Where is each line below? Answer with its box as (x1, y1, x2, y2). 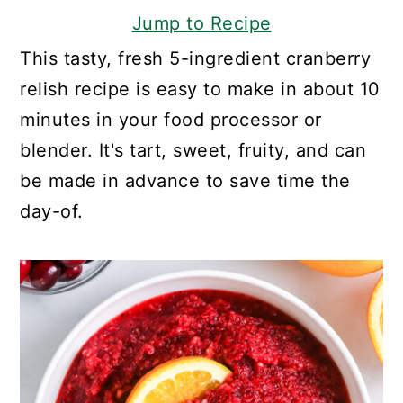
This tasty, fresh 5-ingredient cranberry (20, 48, 372, 69)
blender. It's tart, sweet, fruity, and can (20, 139, 367, 161)
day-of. (20, 201, 84, 222)
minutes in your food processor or (20, 109, 322, 130)
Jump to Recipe (131, 13, 272, 34)
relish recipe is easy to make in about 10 (20, 78, 381, 100)
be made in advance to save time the (20, 170, 351, 192)
